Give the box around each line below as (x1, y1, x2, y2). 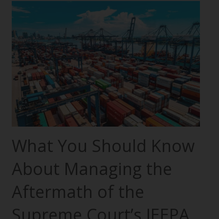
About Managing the (12, 157, 172, 180)
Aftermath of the (12, 180, 144, 203)
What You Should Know (12, 134, 195, 157)
